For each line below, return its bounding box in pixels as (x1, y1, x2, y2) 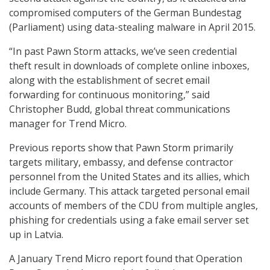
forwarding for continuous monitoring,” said (9, 88, 210, 102)
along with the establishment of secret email (9, 74, 210, 87)
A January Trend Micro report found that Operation (9, 252, 242, 266)
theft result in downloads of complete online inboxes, (9, 59, 250, 73)
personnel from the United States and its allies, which (9, 170, 250, 184)
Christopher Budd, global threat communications (9, 102, 230, 116)
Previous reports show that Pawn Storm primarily (9, 141, 233, 155)
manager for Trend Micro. (9, 117, 127, 131)
